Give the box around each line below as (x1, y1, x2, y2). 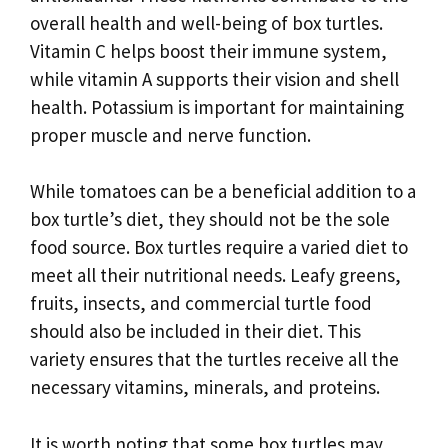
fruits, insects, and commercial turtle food (30, 291, 372, 316)
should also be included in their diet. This (30, 319, 361, 344)
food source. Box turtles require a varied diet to (30, 235, 408, 260)
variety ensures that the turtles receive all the (30, 347, 399, 372)
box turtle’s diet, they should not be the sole (30, 207, 390, 232)
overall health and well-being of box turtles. (30, 10, 383, 35)
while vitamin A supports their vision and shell (30, 66, 399, 91)
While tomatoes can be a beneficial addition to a (30, 179, 416, 204)
